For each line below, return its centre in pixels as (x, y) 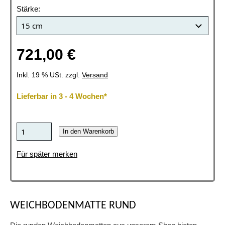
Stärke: (28, 9)
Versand (95, 75)
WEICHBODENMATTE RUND (73, 206)
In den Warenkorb (88, 132)
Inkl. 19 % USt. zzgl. (49, 75)
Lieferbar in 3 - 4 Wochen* (62, 96)
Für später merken (47, 154)
